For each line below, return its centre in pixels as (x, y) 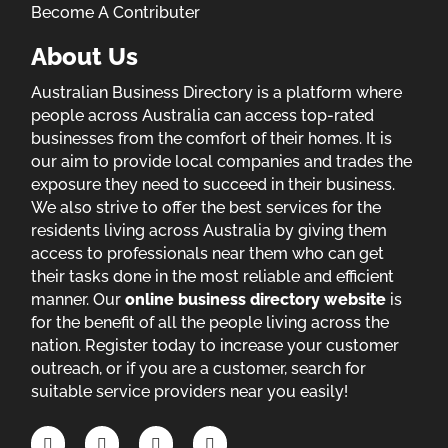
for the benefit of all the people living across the (210, 323)
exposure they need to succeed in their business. (213, 185)
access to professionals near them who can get (208, 254)
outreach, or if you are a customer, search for (199, 369)
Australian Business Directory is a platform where (217, 93)
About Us (85, 57)
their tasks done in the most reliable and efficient (213, 277)
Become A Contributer (116, 13)
